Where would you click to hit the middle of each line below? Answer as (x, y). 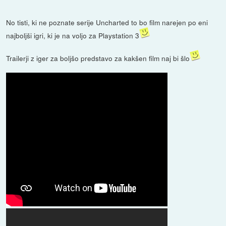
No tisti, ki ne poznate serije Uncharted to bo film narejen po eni (107, 22)
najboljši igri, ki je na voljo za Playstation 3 (73, 35)
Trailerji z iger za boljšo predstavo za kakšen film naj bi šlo (98, 58)
